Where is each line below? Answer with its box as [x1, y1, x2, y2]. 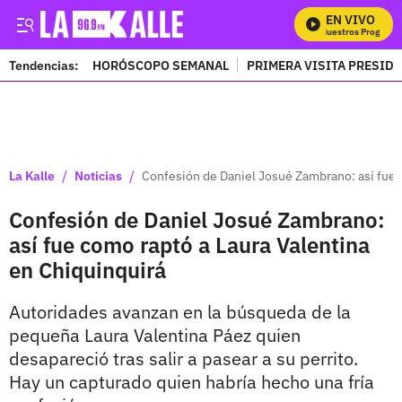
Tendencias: [9, 57, 78, 74]
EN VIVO [326, 12, 375, 28]
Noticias [74, 167, 122, 184]
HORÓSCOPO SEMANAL [92, 57, 229, 74]
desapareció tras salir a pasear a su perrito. [9, 346, 358, 371]
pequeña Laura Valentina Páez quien [9, 323, 301, 347]
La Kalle [9, 167, 55, 184]
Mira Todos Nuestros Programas [263, 26, 398, 38]
